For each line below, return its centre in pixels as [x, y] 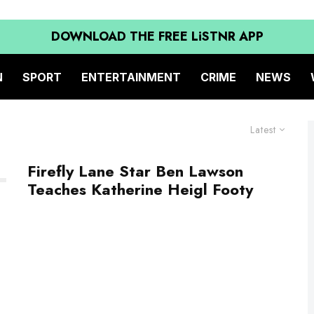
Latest [263, 130]
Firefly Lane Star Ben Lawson [135, 171]
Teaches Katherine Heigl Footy [140, 189]
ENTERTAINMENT [131, 77]
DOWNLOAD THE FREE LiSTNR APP [157, 36]
